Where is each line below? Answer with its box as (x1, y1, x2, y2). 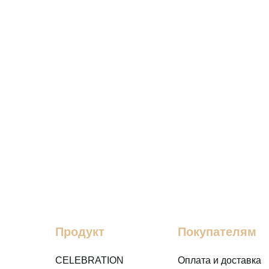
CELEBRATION (55, 255, 124, 266)
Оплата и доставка (178, 255, 261, 266)
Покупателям (178, 225, 256, 239)
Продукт (55, 225, 104, 239)
